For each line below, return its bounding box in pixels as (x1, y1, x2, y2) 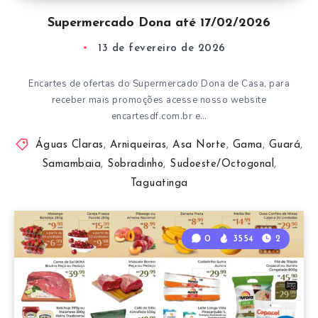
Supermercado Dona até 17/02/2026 (48, 16, 270, 30)
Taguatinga (130, 177, 188, 189)
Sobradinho (107, 158, 163, 170)
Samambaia (41, 158, 101, 170)
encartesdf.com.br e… (111, 109, 207, 123)
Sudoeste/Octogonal (170, 158, 274, 170)
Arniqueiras (109, 139, 167, 150)
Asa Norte (172, 139, 226, 150)
